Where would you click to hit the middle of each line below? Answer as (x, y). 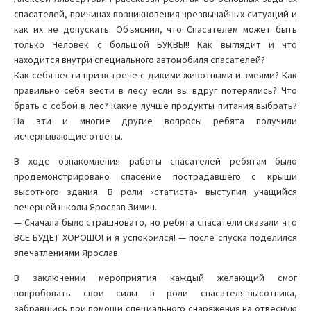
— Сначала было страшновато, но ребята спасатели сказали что (155, 222)
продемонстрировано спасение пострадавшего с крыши (155, 176)
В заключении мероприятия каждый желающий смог (155, 277)
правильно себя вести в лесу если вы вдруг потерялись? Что (155, 90)
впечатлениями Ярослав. (67, 252)
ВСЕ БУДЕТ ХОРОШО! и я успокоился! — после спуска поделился (155, 237)
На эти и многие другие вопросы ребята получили (155, 120)
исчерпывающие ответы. (68, 136)
